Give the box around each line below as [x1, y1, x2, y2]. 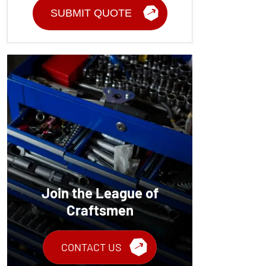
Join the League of [41, 183, 159, 201]
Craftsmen [66, 201, 134, 218]
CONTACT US [61, 240, 122, 254]
